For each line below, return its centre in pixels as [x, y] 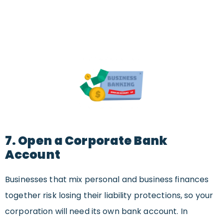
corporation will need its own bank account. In [96, 212]
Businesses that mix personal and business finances [107, 180]
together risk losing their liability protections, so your [109, 196]
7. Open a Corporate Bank [86, 141]
